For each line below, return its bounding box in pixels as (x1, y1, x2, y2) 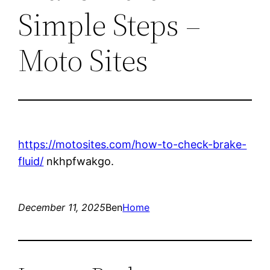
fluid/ (18, 154, 44, 168)
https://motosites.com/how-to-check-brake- (18, 137, 247, 151)
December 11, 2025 (18, 201, 106, 213)
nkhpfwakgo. (43, 154, 115, 168)
